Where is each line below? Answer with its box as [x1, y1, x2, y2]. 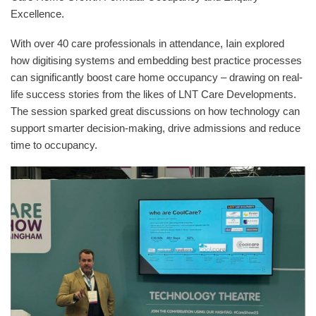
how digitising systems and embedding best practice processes [11, 54, 302, 66]
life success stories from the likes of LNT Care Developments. [11, 87, 296, 100]
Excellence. [11, 7, 64, 20]
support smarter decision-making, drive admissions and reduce [11, 121, 300, 134]
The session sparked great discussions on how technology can [11, 104, 300, 117]
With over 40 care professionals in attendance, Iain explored [11, 37, 284, 49]
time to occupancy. [11, 138, 97, 151]
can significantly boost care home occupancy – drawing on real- [11, 71, 303, 83]
